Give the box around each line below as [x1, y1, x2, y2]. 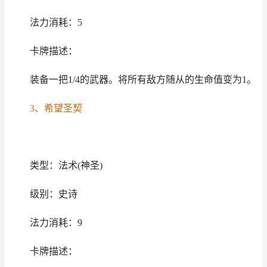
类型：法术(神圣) [29, 160, 103, 170]
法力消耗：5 [29, 17, 82, 27]
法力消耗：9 [29, 218, 82, 228]
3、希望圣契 [29, 103, 82, 113]
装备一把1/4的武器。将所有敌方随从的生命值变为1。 [29, 74, 256, 85]
